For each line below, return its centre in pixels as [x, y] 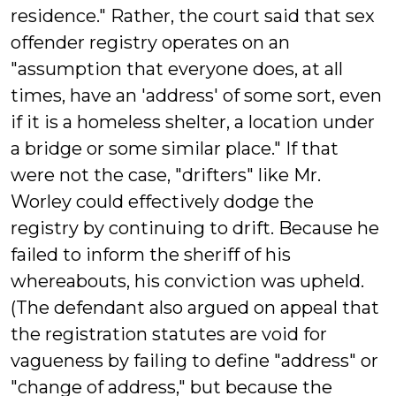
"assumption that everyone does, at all [177, 69]
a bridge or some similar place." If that [175, 148]
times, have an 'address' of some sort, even [196, 95]
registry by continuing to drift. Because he [195, 228]
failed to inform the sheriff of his [151, 255]
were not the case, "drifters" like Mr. [166, 175]
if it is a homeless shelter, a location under [193, 122]
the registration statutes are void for [169, 334]
